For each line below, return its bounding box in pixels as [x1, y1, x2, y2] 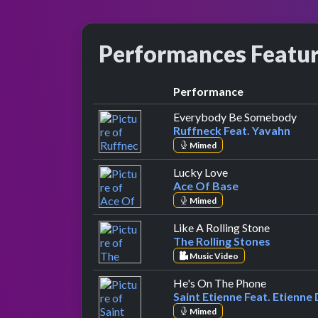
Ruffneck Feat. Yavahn [173, 123, 290, 137]
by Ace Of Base [227, 164, 303, 178]
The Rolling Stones [173, 234, 270, 248]
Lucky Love [173, 165, 228, 179]
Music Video [187, 250, 238, 261]
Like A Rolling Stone [173, 220, 270, 234]
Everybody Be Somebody [173, 109, 297, 124]
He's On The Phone [173, 275, 266, 290]
